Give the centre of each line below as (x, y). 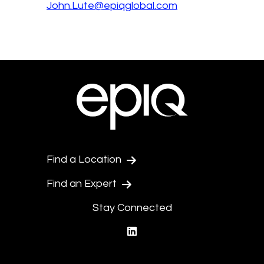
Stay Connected (132, 208)
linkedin (154, 232)
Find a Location (85, 159)
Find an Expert (83, 184)
